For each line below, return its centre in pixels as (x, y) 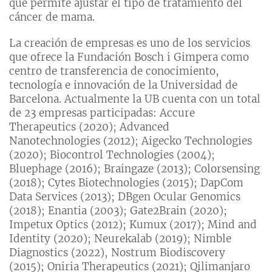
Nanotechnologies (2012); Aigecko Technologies (131, 141)
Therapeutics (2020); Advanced (89, 127)
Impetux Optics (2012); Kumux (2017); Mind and (133, 225)
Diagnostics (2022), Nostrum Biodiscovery (117, 253)
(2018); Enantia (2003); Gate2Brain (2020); (118, 211)
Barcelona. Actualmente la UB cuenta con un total (135, 99)
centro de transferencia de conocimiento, (114, 71)
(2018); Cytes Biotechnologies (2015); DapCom (126, 183)
